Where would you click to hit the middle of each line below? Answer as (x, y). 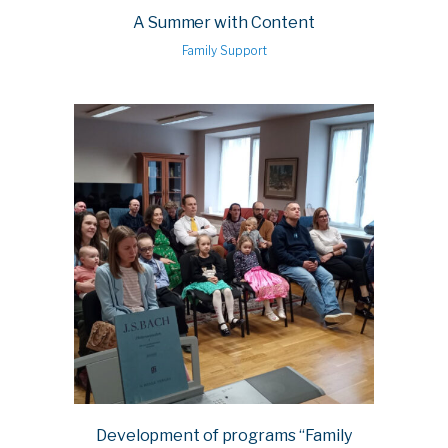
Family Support (224, 51)
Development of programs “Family (224, 436)
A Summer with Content (224, 23)
